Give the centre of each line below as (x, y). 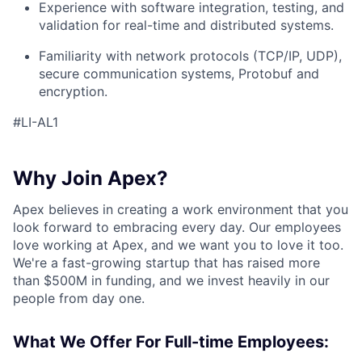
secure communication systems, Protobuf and (179, 74)
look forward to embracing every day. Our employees (177, 227)
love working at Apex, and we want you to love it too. (178, 245)
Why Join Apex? (90, 178)
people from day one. (79, 298)
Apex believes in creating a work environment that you (181, 209)
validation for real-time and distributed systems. (186, 25)
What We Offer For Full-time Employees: (171, 342)
